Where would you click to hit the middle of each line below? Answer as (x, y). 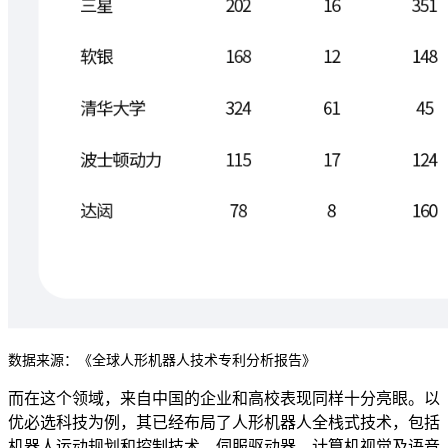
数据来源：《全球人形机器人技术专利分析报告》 (162, 361)
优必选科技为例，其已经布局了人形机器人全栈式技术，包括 (224, 423)
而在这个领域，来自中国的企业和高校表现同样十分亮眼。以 (224, 399)
